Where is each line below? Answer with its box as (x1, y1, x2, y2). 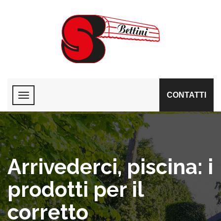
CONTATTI (167, 90, 206, 99)
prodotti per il (7, 177, 144, 202)
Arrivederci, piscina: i (7, 154, 213, 179)
